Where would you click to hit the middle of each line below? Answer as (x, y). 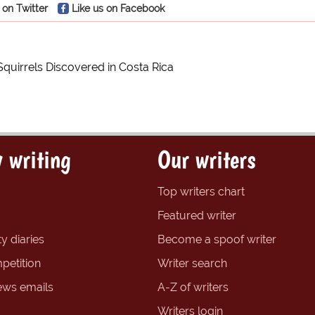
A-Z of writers (193, 288)
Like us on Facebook (118, 8)
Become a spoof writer (217, 240)
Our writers (206, 160)
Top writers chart (201, 192)
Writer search (192, 264)
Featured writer (197, 216)
